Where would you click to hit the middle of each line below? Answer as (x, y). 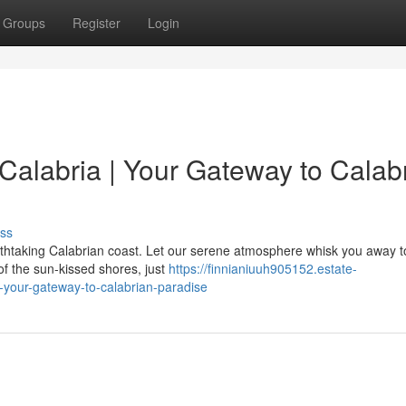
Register (97, 23)
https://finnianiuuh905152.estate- (263, 268)
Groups (24, 23)
